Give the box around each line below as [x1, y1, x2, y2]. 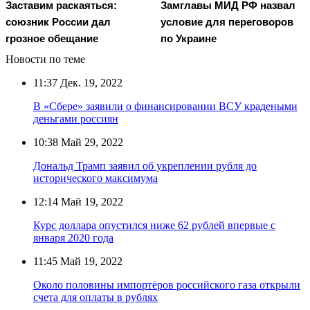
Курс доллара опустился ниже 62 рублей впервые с [33, 219, 275, 231]
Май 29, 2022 [58, 136, 123, 148]
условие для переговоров [161, 15, 293, 28]
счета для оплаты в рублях [33, 291, 158, 303]
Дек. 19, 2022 [57, 76, 122, 89]
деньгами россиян [33, 112, 118, 125]
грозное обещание [6, 32, 98, 44]
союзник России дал [6, 15, 111, 28]
